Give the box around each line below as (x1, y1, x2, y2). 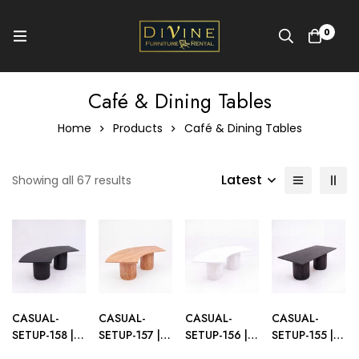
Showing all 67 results (12, 172, 131, 188)
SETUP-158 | (12, 327, 74, 343)
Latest (221, 171, 262, 189)
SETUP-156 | (185, 327, 248, 343)
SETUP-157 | (99, 327, 160, 343)
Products (112, 120, 163, 136)
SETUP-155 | (272, 327, 333, 343)
